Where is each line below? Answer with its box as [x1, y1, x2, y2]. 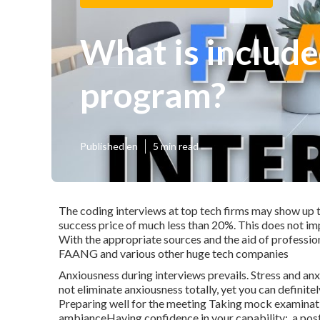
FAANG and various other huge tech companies [59, 246, 289, 260]
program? [80, 74, 226, 115]
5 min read [153, 140, 199, 152]
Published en [80, 140, 138, 152]
